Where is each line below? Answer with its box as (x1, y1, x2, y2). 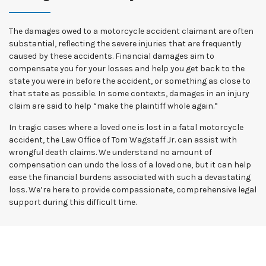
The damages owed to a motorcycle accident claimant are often (9, 26, 254, 36)
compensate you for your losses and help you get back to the (9, 64, 245, 74)
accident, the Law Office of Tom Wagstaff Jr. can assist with (9, 135, 237, 145)
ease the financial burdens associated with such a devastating (9, 172, 251, 182)
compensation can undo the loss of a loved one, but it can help (9, 160, 251, 170)
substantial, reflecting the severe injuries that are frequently (9, 39, 242, 49)
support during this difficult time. (9, 197, 137, 207)
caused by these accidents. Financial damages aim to (9, 51, 214, 61)
